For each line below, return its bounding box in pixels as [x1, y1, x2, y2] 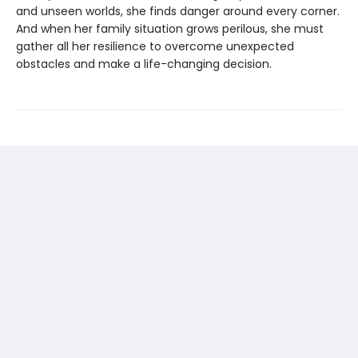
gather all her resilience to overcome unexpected [16, 38, 294, 54]
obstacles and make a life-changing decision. [16, 55, 272, 72]
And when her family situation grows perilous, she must [16, 20, 324, 37]
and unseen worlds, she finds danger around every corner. [16, 2, 340, 19]
